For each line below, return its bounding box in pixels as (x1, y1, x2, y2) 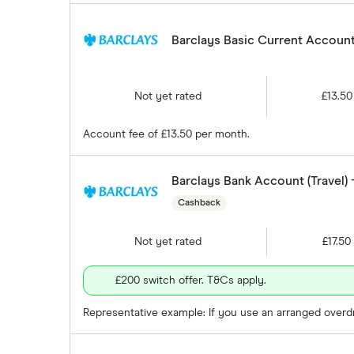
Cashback (178, 198, 220, 209)
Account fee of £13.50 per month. (83, 129, 250, 141)
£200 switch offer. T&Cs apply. (115, 275, 266, 287)
